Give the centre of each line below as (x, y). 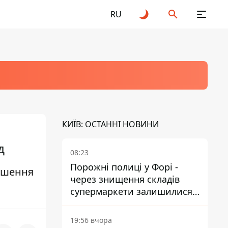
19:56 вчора (91, 220)
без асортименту (108, 204)
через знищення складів (125, 179)
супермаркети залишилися (131, 191)
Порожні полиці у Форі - (124, 167)
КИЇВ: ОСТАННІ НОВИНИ (110, 124)
